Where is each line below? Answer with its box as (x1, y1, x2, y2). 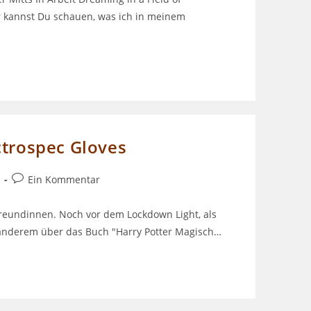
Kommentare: (11, 187, 74, 201)
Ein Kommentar (28, 173, 100, 187)
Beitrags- (11, 172, 53, 186)
